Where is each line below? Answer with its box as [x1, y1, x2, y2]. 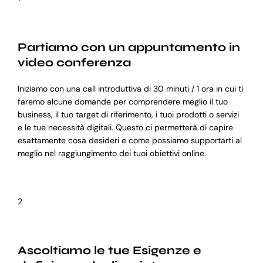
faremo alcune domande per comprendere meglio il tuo [17, 96, 228, 107]
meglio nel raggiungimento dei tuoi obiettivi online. [17, 148, 206, 159]
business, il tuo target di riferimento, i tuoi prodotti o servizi [17, 109, 239, 120]
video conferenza [17, 55, 131, 70]
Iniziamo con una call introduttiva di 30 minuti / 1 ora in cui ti [17, 83, 243, 95]
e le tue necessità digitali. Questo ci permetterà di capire [17, 122, 233, 133]
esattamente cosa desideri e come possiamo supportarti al [17, 135, 242, 146]
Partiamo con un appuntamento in [17, 40, 240, 55]
